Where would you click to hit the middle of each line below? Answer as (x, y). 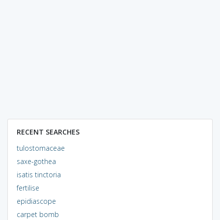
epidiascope (36, 201)
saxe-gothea (36, 161)
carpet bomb (38, 214)
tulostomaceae (41, 148)
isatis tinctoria (39, 174)
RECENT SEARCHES (48, 132)
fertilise (28, 188)
